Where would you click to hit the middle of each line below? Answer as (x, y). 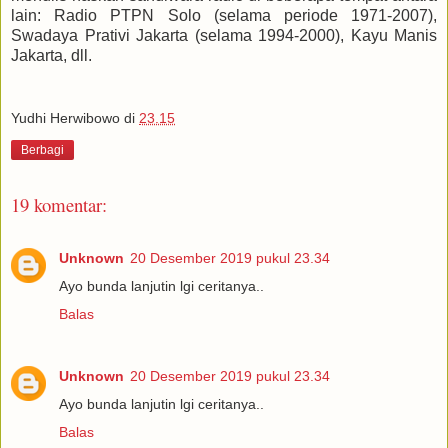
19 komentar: (59, 205)
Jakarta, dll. (51, 55)
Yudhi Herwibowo (65, 118)
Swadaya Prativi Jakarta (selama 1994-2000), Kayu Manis (224, 35)
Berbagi (42, 150)
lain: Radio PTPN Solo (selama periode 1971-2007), (224, 15)
